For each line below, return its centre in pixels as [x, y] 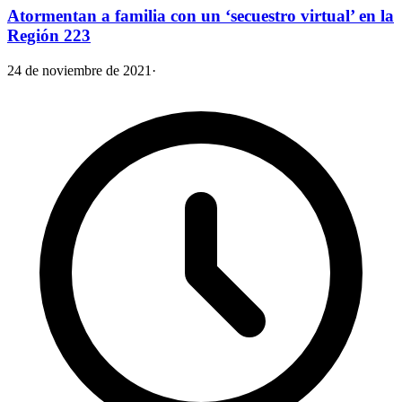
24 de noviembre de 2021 [79, 71]
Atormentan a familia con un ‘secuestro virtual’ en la [201, 16]
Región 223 [49, 36]
